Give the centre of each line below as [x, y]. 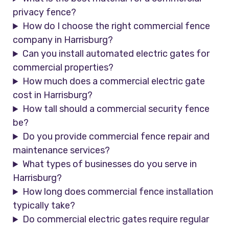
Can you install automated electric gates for [116, 54]
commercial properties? [63, 68]
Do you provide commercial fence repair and [116, 137]
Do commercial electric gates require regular [116, 220]
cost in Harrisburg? [53, 95]
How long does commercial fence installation [118, 192]
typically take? [44, 206]
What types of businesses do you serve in [110, 164]
